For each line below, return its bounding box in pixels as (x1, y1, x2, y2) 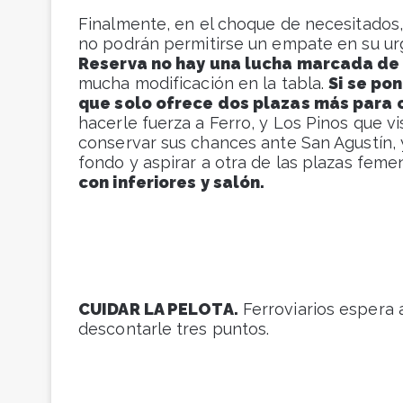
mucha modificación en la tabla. (78, 74, 329, 94)
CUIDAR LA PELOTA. (78, 300, 238, 319)
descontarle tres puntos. (78, 319, 270, 339)
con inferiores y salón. (78, 173, 265, 193)
